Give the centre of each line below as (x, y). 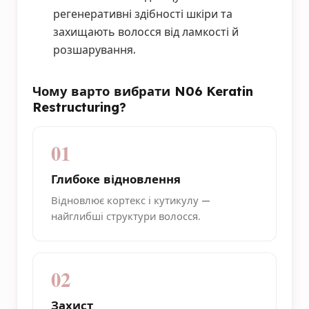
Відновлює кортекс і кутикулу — (131, 200)
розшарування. (94, 49)
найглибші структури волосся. (126, 216)
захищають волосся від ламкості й (146, 31)
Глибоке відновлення (116, 179)
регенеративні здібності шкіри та (143, 13)
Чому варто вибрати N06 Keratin (143, 91)
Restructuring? (79, 107)
